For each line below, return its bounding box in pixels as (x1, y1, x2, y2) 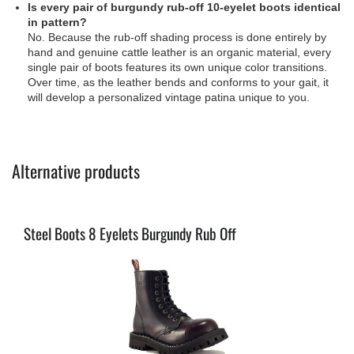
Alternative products (12, 157, 140, 183)
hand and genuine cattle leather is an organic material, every (28, 45, 331, 58)
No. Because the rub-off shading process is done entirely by (28, 30, 326, 43)
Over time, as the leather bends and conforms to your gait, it (28, 75, 329, 88)
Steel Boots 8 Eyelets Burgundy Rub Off (24, 221, 236, 245)
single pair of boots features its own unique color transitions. (28, 60, 327, 73)
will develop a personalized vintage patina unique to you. (28, 90, 310, 104)
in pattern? (28, 15, 87, 28)
